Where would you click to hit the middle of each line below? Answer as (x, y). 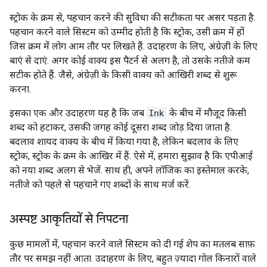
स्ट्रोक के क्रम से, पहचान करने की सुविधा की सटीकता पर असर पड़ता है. (133, 18)
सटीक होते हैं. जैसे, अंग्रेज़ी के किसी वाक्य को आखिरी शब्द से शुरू (123, 75)
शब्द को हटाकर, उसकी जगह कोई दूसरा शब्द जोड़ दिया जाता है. (121, 127)
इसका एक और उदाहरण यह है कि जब (78, 113)
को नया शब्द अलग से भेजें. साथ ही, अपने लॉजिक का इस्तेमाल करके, (129, 170)
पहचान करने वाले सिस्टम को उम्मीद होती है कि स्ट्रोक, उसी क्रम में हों (127, 32)
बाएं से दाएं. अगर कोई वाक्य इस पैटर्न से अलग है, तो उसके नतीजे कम (130, 60)
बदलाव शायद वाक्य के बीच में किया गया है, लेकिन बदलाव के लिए (124, 142)
